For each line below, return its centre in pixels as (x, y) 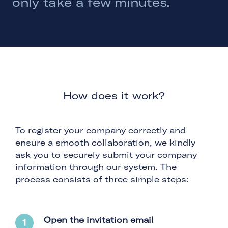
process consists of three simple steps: (102, 179)
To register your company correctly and (101, 130)
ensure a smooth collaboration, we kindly (105, 142)
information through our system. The (96, 167)
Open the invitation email (99, 220)
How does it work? (114, 95)
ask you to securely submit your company (106, 154)
